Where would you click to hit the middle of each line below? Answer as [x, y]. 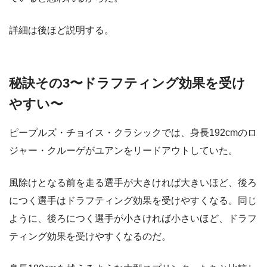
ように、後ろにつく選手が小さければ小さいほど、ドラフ [133, 218]
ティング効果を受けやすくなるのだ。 [90, 236]
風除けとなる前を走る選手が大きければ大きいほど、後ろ [133, 182]
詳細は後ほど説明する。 [61, 30]
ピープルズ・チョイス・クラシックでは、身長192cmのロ [133, 132]
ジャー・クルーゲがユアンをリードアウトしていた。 [123, 150]
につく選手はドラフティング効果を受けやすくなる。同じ [133, 200]
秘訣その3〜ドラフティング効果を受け [127, 83]
